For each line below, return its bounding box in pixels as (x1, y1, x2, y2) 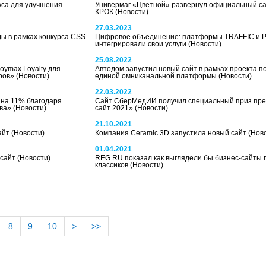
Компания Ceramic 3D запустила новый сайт (94, 129, 248, 137)
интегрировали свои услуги (94, 40, 188, 48)
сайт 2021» (94, 104, 135, 112)
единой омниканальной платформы (94, 72, 218, 80)
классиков (94, 161, 130, 169)
